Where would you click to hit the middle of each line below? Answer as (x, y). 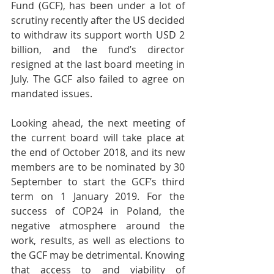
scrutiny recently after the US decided (98, 20)
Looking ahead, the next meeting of (98, 123)
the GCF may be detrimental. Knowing (98, 255)
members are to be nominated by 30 (98, 167)
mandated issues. (52, 94)
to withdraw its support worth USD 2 (98, 35)
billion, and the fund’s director (98, 50)
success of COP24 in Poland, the (98, 211)
